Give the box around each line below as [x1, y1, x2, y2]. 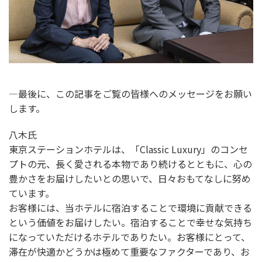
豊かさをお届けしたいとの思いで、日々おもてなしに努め [9, 171, 251, 186]
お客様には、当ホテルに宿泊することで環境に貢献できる [9, 201, 252, 215]
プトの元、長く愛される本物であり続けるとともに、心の [9, 157, 252, 171]
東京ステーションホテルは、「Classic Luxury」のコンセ [9, 142, 248, 157]
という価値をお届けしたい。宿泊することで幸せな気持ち [9, 215, 252, 230]
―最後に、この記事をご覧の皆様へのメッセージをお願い [9, 87, 252, 101]
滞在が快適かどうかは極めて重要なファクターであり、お [9, 244, 250, 259]
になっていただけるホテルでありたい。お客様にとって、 [9, 230, 250, 244]
